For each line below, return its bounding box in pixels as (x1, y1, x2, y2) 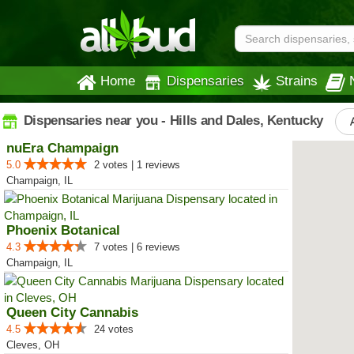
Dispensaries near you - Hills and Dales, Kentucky (20, 112, 324, 128)
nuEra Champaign (6, 141, 119, 156)
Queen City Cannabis (6, 305, 138, 320)
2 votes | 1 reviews (94, 159, 180, 171)
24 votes (94, 323, 134, 335)
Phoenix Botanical (6, 223, 120, 238)
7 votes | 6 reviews (94, 241, 180, 253)
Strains (276, 73, 318, 88)
